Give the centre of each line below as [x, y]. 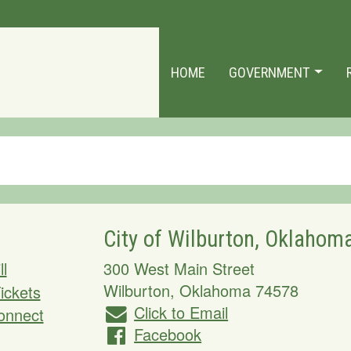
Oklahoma [215, 290]
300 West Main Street [179, 268]
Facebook [168, 334]
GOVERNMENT [271, 72]
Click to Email [181, 312]
